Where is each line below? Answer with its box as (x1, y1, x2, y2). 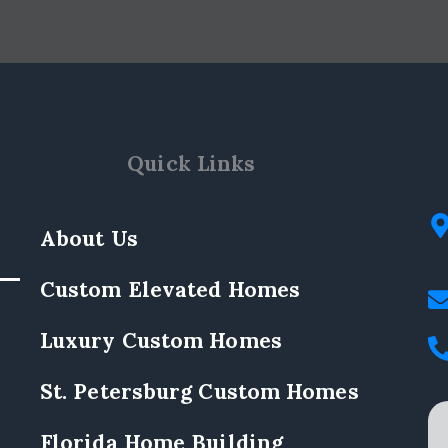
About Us (39, 225, 138, 253)
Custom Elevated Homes (39, 276, 301, 304)
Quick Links (127, 150, 256, 178)
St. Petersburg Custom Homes (39, 378, 359, 406)
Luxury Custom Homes (39, 327, 282, 355)
